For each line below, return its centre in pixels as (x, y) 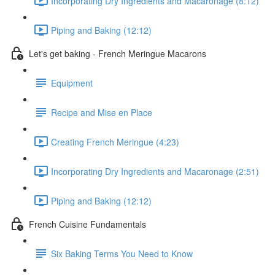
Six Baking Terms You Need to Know (122, 253)
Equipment (72, 83)
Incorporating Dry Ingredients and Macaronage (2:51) (155, 171)
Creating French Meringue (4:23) (115, 141)
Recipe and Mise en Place (102, 112)
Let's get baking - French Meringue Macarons (118, 53)
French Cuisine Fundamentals (87, 224)
